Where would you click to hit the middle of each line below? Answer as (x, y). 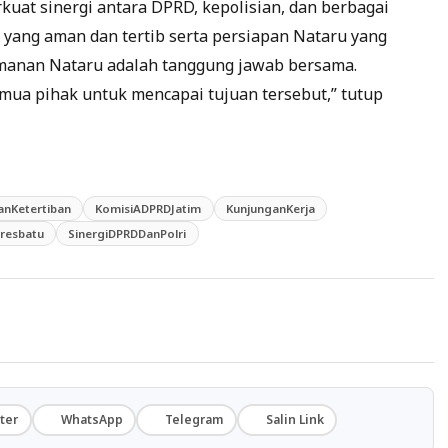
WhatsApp (91, 420)
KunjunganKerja (270, 208)
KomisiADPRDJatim (148, 208)
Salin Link (294, 420)
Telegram (194, 420)
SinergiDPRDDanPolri (127, 234)
